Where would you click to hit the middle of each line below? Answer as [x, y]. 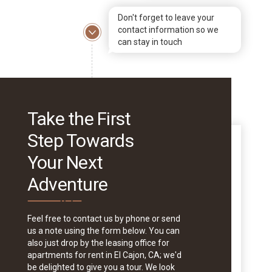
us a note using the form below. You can [103, 231]
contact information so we [168, 30]
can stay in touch [150, 42]
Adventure [67, 185]
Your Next [65, 163]
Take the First [79, 119]
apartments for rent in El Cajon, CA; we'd [104, 255]
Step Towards [80, 141]
